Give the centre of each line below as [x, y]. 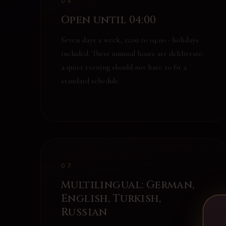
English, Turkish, [111, 199]
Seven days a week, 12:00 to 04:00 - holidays [130, 40]
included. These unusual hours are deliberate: [132, 53]
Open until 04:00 [109, 20]
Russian [84, 212]
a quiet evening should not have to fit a [124, 67]
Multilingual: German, [128, 185]
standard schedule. [91, 81]
